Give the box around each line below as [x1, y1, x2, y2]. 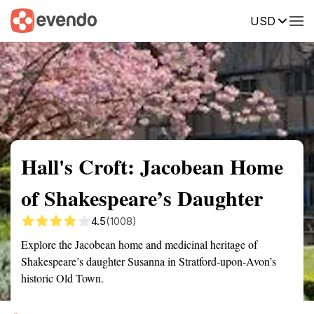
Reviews [270, 13, 309, 26]
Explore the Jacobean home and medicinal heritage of [21, 237, 257, 252]
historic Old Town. [21, 271, 104, 285]
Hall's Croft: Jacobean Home [21, 151, 283, 182]
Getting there [115, 13, 175, 26]
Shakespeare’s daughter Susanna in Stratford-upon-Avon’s [21, 254, 276, 268]
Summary [11, 13, 53, 26]
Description [196, 13, 249, 26]
